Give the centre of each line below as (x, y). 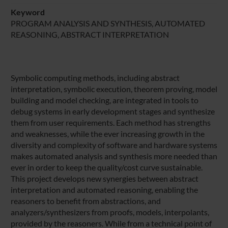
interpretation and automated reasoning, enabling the (104, 189)
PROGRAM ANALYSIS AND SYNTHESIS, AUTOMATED (108, 23)
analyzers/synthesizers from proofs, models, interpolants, (110, 212)
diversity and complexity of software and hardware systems (114, 145)
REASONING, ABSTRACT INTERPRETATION (90, 34)
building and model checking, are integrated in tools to (104, 100)
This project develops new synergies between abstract (104, 178)
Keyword (27, 12)
